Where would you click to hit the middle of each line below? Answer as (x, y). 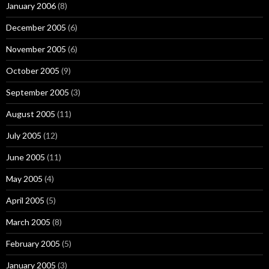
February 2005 (33, 243)
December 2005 (36, 27)
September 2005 (38, 92)
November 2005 (36, 49)
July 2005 (24, 135)
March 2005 (28, 222)
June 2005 (26, 157)
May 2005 (24, 179)
